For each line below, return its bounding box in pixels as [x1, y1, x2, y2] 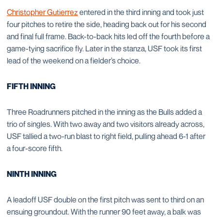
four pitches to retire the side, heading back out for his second [7, 19, 206, 29]
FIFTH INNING [7, 81, 56, 91]
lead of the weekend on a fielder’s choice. [7, 56, 140, 65]
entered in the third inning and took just [78, 7, 204, 17]
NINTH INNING [7, 169, 57, 179]
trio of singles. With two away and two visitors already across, [7, 119, 204, 129]
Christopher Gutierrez [7, 7, 78, 17]
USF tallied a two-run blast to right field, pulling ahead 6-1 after [7, 131, 205, 141]
